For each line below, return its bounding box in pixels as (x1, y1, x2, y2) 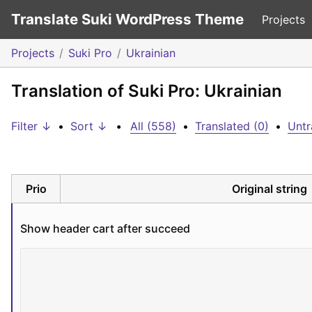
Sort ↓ (70, 119, 107, 133)
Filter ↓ (11, 119, 52, 133)
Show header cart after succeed (20, 221, 190, 235)
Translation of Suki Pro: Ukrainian (11, 81, 282, 101)
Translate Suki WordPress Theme (11, 10, 244, 28)
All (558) (130, 119, 176, 133)
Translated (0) (195, 119, 269, 133)
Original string (232, 181, 307, 196)
